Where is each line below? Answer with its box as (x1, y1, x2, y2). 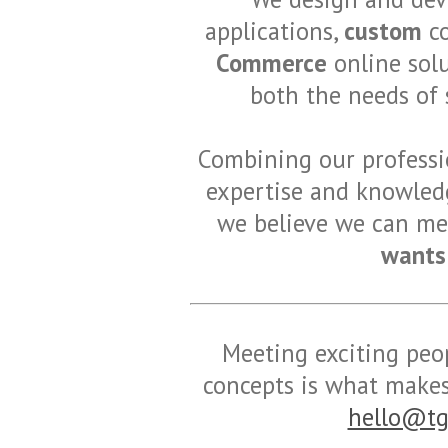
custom (343, 15, 422, 47)
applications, (204, 15, 344, 47)
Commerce (216, 47, 327, 79)
